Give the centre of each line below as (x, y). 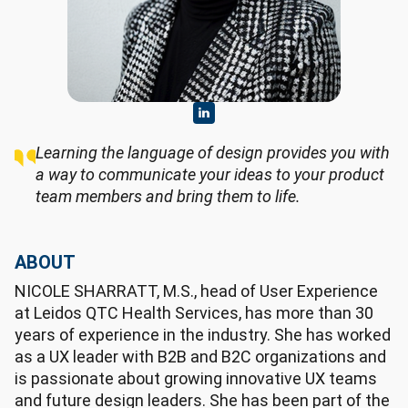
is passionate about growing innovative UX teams (196, 378)
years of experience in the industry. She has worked (203, 335)
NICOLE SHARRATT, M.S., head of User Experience (196, 291)
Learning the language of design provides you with (213, 153)
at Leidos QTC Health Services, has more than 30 (194, 313)
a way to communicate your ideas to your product (210, 174)
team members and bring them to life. (168, 196)
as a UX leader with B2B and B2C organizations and (200, 357)
